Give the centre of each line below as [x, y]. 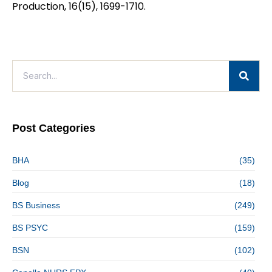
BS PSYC [30, 227]
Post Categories [54, 128]
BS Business [36, 205]
